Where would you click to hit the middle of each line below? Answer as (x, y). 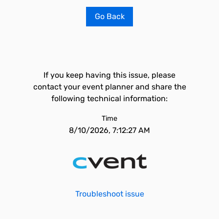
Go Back (109, 16)
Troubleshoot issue (109, 194)
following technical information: (109, 99)
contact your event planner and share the (109, 87)
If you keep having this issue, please (109, 75)
